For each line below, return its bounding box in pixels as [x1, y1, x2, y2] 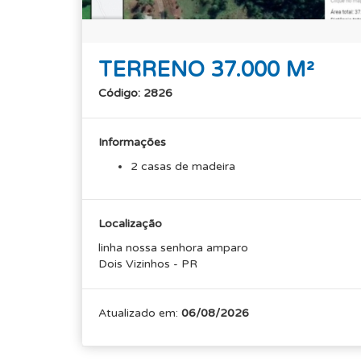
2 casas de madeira [131, 160, 235, 173]
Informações [98, 135, 166, 149]
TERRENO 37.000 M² [98, 57, 314, 82]
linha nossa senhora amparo [98, 241, 248, 255]
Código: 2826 [98, 86, 172, 100]
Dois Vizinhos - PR [98, 257, 197, 271]
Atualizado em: [98, 306, 181, 320]
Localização [98, 217, 162, 230]
